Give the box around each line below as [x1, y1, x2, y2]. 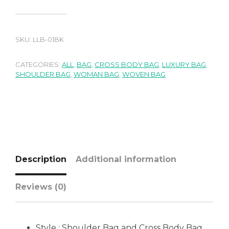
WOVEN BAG [122, 70, 166, 78]
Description [15, 154, 66, 164]
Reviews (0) [15, 181, 66, 192]
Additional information [76, 154, 176, 164]
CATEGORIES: [15, 60, 62, 68]
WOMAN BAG [74, 70, 119, 78]
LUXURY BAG [162, 60, 206, 68]
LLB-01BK [33, 35, 64, 43]
